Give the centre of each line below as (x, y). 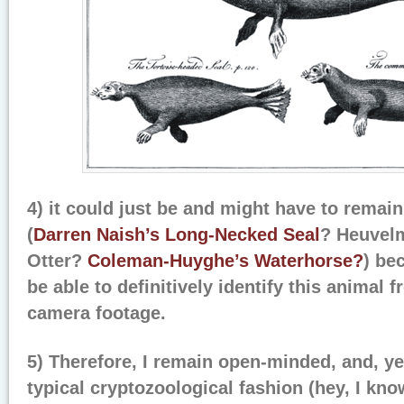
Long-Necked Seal (243, 234)
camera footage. (96, 313)
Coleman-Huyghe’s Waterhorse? (225, 261)
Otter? (57, 261)
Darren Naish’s (96, 234)
